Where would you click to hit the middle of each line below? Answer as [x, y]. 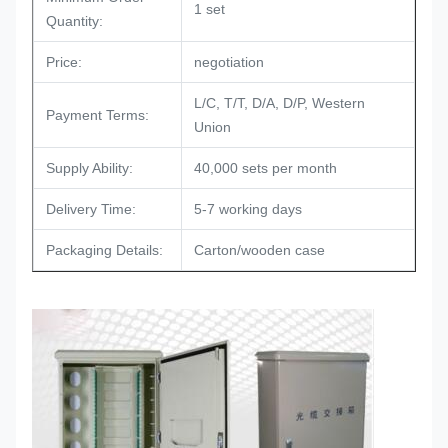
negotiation [229, 62]
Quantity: [74, 21]
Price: [64, 62]
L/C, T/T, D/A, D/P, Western [279, 103]
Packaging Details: [104, 250]
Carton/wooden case [261, 250]
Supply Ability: [89, 168]
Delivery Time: [91, 209]
